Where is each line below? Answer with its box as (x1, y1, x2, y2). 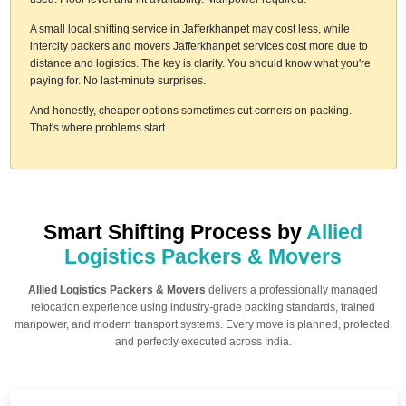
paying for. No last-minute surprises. (29, 73, 206, 87)
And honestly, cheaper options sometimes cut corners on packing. (29, 103, 352, 117)
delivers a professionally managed (206, 283, 378, 296)
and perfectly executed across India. (114, 334, 292, 348)
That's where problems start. (29, 121, 168, 134)
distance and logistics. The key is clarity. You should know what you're (29, 56, 371, 70)
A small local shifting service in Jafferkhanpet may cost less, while (29, 22, 350, 35)
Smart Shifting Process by (43, 220, 306, 244)
